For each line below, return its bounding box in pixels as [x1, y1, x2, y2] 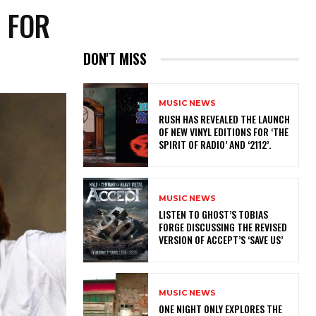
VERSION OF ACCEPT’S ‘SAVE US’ [158, 231, 287, 247]
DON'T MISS [83, 48, 147, 70]
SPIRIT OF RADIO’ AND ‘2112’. [158, 137, 275, 152]
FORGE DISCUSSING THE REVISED [158, 219, 287, 234]
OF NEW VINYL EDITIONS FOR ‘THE [158, 124, 288, 140]
